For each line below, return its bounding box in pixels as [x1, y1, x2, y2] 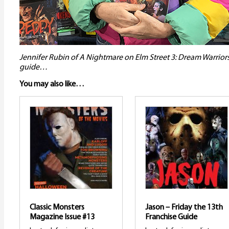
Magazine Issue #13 [30, 213, 95, 221]
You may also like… [19, 80, 84, 88]
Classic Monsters [30, 203, 84, 212]
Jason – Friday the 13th [145, 203, 223, 212]
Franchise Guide [145, 213, 197, 221]
